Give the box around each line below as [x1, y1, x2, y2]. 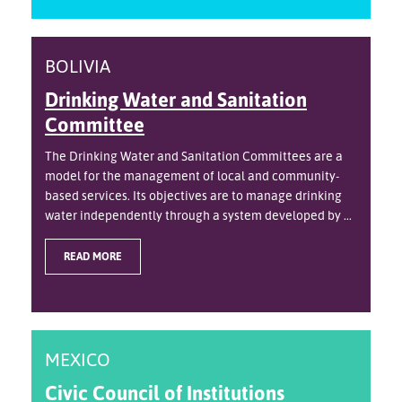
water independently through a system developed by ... [45, 207, 352, 223]
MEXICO [45, 348, 110, 371]
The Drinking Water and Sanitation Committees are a [45, 148, 343, 164]
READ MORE [64, 249, 122, 264]
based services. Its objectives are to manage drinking [45, 188, 342, 204]
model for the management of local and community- [45, 168, 339, 184]
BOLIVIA [45, 55, 110, 78]
